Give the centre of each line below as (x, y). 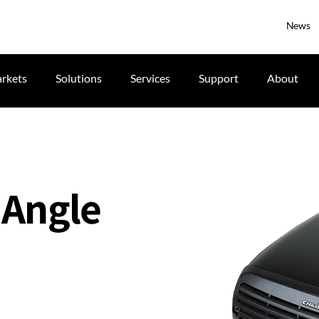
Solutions (79, 78)
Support (219, 78)
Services (150, 78)
